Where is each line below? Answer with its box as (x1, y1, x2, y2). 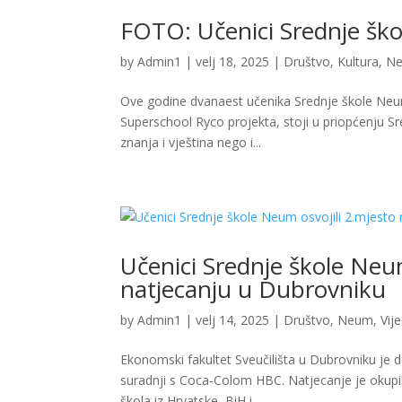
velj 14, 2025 (196, 311, 270, 329)
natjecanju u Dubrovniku (120, 273, 387, 306)
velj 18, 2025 (196, 53, 270, 71)
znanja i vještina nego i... (120, 134, 262, 152)
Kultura (337, 53, 380, 71)
